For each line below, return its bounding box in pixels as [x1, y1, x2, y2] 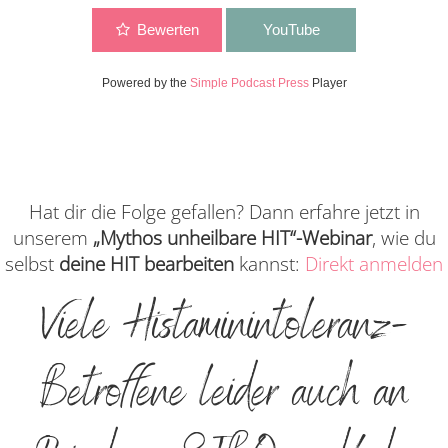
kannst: [234, 250, 305, 277]
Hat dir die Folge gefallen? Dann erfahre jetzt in [28, 198, 420, 225]
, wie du [371, 224, 436, 251]
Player [308, 75, 347, 90]
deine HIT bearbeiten [59, 250, 234, 277]
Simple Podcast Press [189, 75, 309, 90]
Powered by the [101, 75, 190, 90]
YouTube [262, 20, 320, 38]
